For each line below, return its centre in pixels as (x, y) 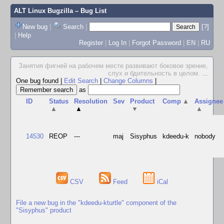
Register (91, 42)
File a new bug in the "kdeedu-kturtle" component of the (96, 202)
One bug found (38, 81)
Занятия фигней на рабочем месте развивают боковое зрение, (113, 66)
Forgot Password (156, 42)
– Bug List (89, 11)
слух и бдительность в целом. (155, 73)
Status (59, 101)
